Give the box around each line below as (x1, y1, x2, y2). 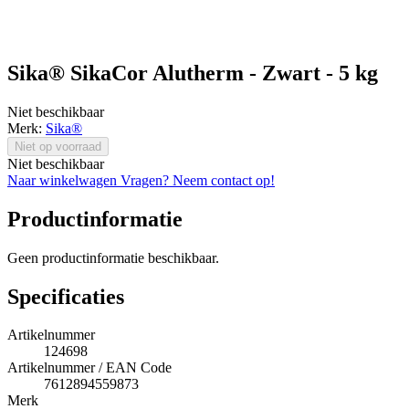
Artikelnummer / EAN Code (7, 360, 172, 376)
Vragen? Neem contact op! (121, 172, 275, 188)
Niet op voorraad (15, 139, 101, 153)
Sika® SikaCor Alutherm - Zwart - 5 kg (7, 60, 378, 85)
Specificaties (7, 284, 124, 309)
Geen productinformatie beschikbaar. (7, 249, 219, 266)
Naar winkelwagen (7, 172, 121, 188)
